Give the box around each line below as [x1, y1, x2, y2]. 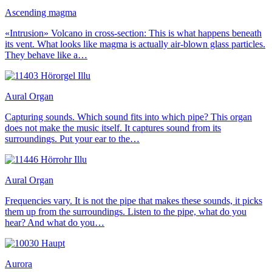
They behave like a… [5, 49, 87, 60]
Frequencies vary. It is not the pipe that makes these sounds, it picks [5, 195, 262, 206]
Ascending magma [5, 7, 76, 18]
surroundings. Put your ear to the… [5, 133, 140, 144]
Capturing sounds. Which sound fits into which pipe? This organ [5, 111, 252, 122]
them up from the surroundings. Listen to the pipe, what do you [5, 206, 246, 217]
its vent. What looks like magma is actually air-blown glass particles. [5, 38, 265, 49]
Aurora [5, 258, 32, 269]
